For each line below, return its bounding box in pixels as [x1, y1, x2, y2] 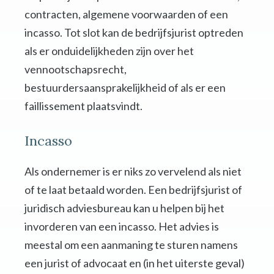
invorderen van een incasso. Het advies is [24, 220, 219, 234]
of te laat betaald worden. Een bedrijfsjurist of [24, 183, 242, 197]
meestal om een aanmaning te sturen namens [24, 238, 238, 252]
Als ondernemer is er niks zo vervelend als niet [24, 165, 242, 179]
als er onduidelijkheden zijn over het [24, 44, 194, 58]
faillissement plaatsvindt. [24, 99, 143, 113]
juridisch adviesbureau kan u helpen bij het [24, 201, 224, 215]
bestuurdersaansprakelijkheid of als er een [24, 81, 226, 95]
